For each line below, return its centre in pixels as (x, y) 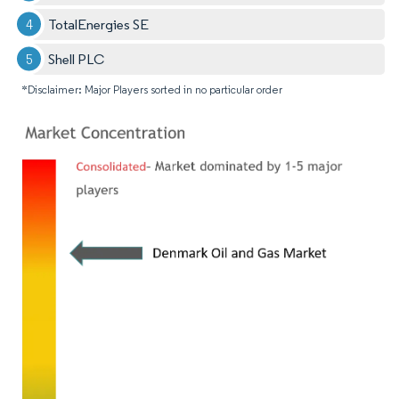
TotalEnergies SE (99, 24)
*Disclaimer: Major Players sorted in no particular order (152, 89)
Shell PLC (77, 59)
